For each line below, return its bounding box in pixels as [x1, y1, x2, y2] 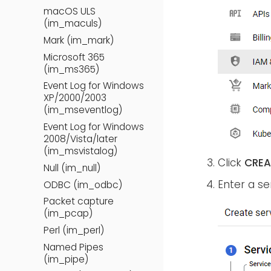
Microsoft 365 [44, 50, 105, 64]
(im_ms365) [44, 62, 99, 76]
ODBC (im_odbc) [44, 178, 122, 191]
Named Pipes [44, 240, 103, 253]
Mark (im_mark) [44, 33, 114, 47]
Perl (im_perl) [44, 224, 104, 237]
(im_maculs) [44, 17, 102, 30]
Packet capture [44, 195, 114, 208]
